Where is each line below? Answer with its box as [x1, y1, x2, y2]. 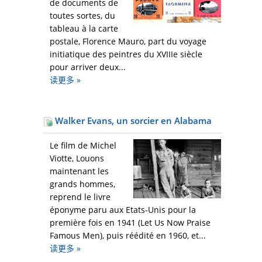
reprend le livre [50, 191, 111, 203]
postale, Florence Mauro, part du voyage [50, 36, 206, 47]
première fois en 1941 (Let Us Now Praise [50, 217, 211, 229]
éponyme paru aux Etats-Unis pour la [50, 204, 196, 216]
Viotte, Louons [50, 153, 104, 164]
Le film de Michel [50, 140, 116, 151]
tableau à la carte [50, 23, 118, 35]
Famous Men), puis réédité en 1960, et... [50, 230, 206, 242]
